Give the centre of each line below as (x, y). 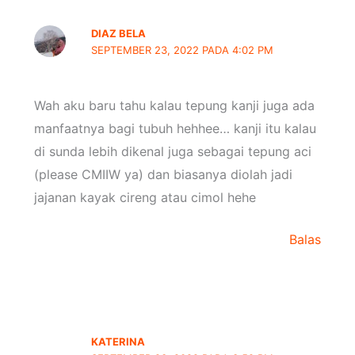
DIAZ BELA (119, 34)
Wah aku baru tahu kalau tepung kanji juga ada (174, 106)
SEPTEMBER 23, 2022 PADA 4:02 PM (183, 50)
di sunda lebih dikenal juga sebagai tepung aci (172, 152)
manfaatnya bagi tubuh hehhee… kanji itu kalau (175, 129)
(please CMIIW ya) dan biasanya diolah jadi (163, 175)
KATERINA (118, 342)
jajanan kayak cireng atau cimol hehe (145, 198)
